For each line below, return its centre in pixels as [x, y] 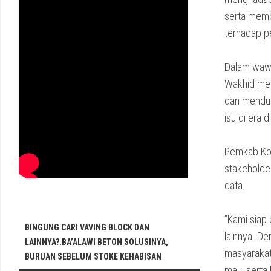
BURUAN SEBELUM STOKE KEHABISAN [93, 256]
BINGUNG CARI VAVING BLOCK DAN [87, 227]
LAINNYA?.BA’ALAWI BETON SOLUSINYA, [96, 242]
